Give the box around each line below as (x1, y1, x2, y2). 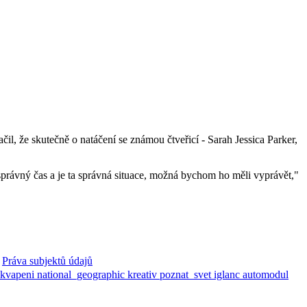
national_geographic (37, 269, 127, 281)
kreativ (127, 269, 160, 281)
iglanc (214, 269, 243, 281)
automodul (243, 269, 288, 281)
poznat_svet (160, 269, 214, 281)
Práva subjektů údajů (2, 255, 93, 267)
